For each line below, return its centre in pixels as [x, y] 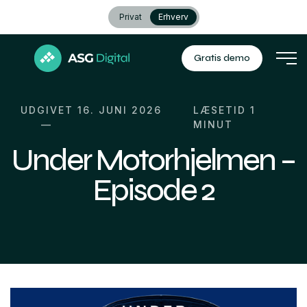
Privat [130, 17]
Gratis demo [222, 58]
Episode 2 [153, 190]
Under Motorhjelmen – [153, 160]
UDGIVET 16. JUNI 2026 [91, 110]
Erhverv [173, 17]
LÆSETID [221, 110]
